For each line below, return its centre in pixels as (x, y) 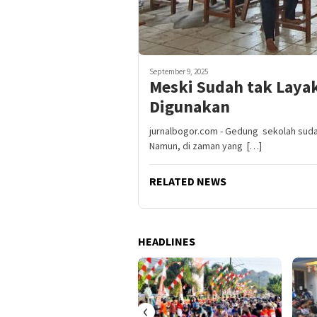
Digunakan (190, 107)
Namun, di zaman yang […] (206, 146)
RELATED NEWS (188, 181)
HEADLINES (167, 242)
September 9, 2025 (179, 72)
